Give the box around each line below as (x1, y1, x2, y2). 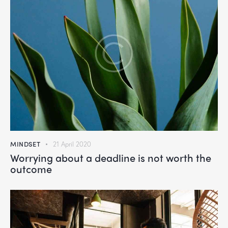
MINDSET (10, 139, 41, 149)
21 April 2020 (52, 140, 91, 149)
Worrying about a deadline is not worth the (10, 150, 211, 165)
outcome (10, 161, 52, 177)
